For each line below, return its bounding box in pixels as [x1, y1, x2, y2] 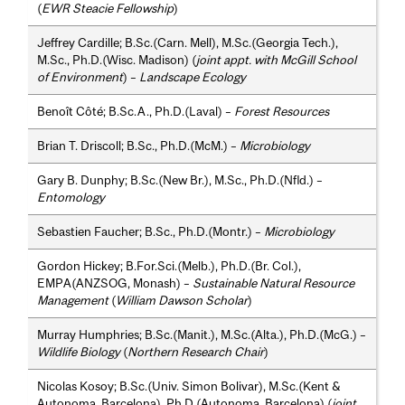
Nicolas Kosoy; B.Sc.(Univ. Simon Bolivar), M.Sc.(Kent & [37, 379, 342, 394]
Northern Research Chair [127, 344, 265, 360]
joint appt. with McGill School [196, 52, 357, 68]
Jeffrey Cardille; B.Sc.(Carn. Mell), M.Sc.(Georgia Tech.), [37, 35, 339, 51]
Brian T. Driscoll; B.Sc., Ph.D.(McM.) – [37, 138, 240, 154]
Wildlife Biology [37, 344, 121, 360]
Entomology [37, 190, 106, 205]
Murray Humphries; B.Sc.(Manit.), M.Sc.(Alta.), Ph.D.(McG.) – [37, 327, 367, 343]
